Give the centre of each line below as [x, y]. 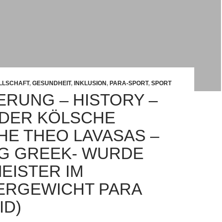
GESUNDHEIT [52, 83]
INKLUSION [90, 83]
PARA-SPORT [129, 83]
